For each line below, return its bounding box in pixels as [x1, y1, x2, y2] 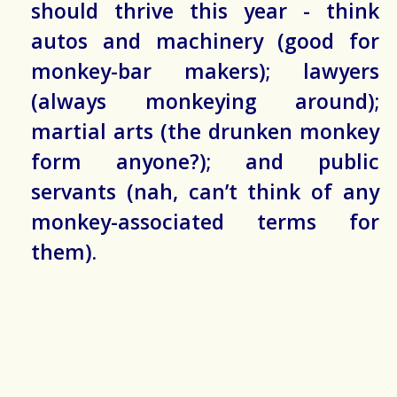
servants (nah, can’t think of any [31, 177, 379, 206]
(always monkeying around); [31, 87, 379, 116]
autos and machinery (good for [31, 27, 379, 56]
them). [31, 237, 97, 267]
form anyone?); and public [31, 147, 379, 176]
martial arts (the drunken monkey [31, 117, 379, 146]
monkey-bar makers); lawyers [31, 57, 379, 86]
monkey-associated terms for [31, 207, 379, 237]
